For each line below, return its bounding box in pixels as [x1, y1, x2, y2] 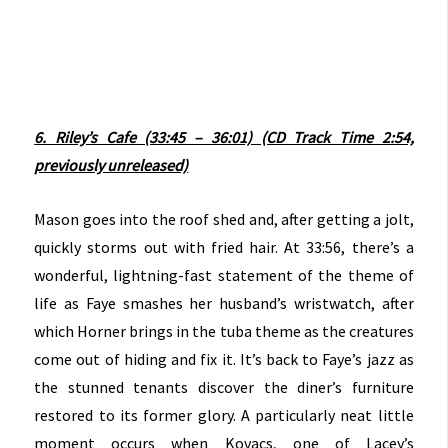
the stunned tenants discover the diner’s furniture [34, 376, 414, 397]
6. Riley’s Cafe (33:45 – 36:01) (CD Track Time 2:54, [34, 127, 414, 148]
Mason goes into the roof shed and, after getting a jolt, [34, 208, 414, 229]
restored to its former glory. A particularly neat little [34, 404, 414, 425]
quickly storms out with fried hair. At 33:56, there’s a [34, 236, 414, 257]
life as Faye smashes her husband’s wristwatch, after [34, 292, 414, 313]
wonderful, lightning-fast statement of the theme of [34, 264, 414, 285]
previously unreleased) [34, 155, 189, 176]
